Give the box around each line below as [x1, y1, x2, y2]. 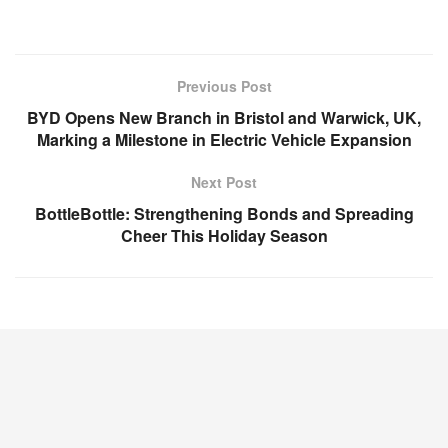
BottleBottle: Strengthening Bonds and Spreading [34, 202, 414, 226]
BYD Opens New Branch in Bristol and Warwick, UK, [27, 106, 421, 130]
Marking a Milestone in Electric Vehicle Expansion [36, 128, 412, 152]
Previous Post [176, 76, 272, 97]
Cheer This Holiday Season [120, 224, 328, 248]
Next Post [191, 172, 257, 193]
